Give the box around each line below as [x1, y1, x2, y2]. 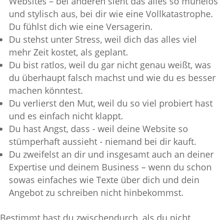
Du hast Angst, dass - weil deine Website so [9, 122, 188, 135]
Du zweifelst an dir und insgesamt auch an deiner [9, 148, 214, 160]
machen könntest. [9, 84, 83, 96]
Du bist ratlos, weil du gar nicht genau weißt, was [9, 58, 211, 71]
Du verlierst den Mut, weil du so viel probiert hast [9, 97, 213, 109]
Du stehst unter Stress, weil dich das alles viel [9, 33, 197, 45]
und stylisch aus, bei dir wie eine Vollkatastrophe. [9, 7, 213, 20]
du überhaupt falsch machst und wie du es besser [9, 71, 216, 83]
